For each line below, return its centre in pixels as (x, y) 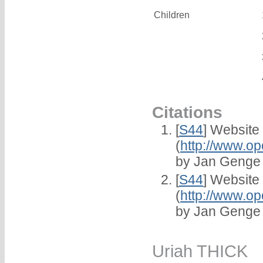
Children (173, 15)
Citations (187, 112)
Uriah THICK (200, 251)
